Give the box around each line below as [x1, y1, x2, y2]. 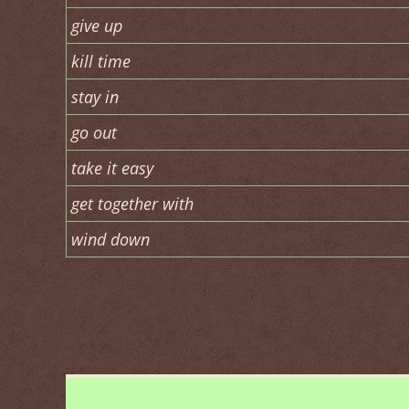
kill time [71, 50, 131, 72]
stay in [71, 86, 119, 108]
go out [71, 121, 117, 143]
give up [71, 15, 122, 37]
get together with [71, 193, 194, 215]
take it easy [71, 157, 153, 179]
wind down [71, 228, 150, 250]
